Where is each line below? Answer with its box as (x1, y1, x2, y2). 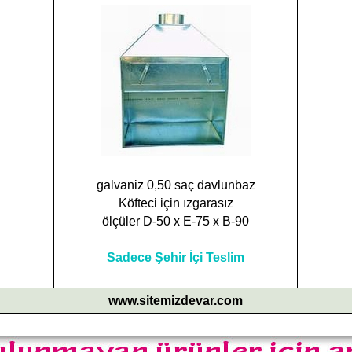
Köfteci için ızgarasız (118, 196, 233, 210)
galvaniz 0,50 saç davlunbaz (96, 178, 255, 192)
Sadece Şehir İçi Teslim (107, 251, 244, 264)
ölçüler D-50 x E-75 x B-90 (102, 214, 249, 228)
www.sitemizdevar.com (108, 294, 243, 307)
